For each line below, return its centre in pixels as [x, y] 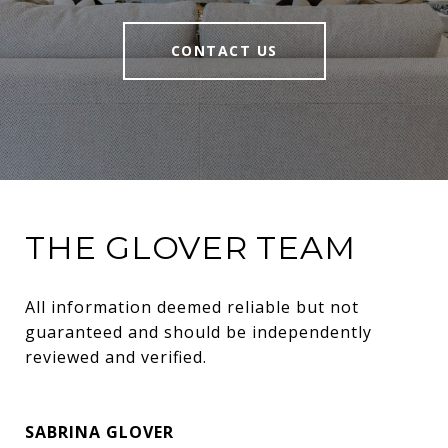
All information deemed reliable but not [192, 307]
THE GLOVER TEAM [190, 248]
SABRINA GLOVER [99, 432]
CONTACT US [224, 51]
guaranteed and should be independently [198, 332]
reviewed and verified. [116, 357]
